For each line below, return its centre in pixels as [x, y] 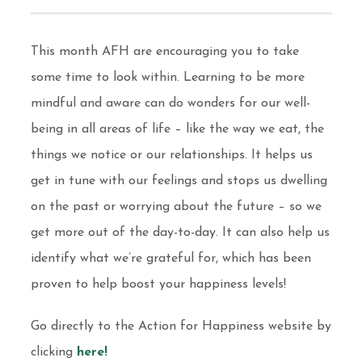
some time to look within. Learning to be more [167, 78]
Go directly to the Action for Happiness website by [181, 326]
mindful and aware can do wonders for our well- [170, 103]
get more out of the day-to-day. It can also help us [180, 233]
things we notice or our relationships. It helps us [171, 155]
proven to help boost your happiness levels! [158, 284]
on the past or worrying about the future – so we [176, 207]
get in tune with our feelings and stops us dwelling [179, 181]
